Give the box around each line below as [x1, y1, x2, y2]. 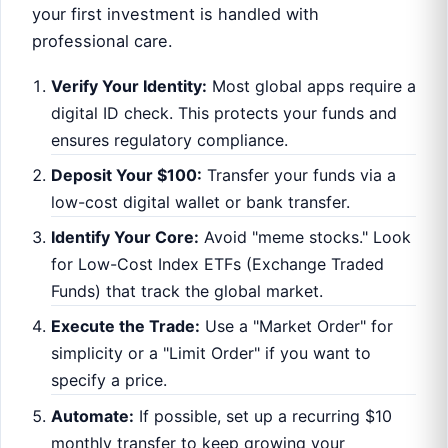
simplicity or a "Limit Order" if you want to [50, 343, 371, 364]
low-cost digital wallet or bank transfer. [50, 192, 350, 213]
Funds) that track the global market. [50, 281, 323, 302]
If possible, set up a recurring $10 [133, 405, 392, 426]
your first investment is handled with [31, 4, 319, 25]
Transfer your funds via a [201, 165, 396, 186]
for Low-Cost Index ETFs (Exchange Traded [50, 254, 384, 275]
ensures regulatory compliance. [50, 129, 288, 150]
